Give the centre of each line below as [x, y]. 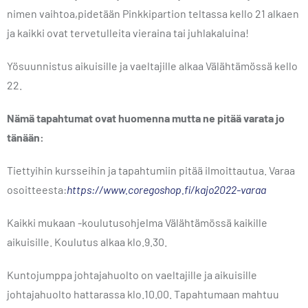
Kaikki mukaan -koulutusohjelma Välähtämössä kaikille [137, 222]
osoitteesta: [37, 189]
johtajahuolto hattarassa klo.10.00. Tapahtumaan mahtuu [143, 294]
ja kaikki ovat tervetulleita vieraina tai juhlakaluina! [128, 33]
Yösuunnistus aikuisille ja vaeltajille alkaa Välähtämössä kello [152, 66]
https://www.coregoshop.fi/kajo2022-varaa [166, 189]
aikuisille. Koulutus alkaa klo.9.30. [87, 242]
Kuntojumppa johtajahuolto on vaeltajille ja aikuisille [132, 275]
